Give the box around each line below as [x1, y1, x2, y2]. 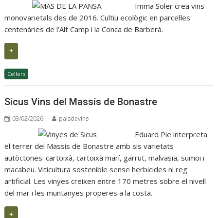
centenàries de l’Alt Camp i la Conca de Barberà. [4, 24, 163, 34]
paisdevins [59, 114, 89, 123]
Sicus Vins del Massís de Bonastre [4, 96, 158, 108]
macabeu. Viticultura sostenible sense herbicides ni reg [4, 164, 188, 175]
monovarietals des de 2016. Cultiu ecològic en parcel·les [4, 12, 191, 22]
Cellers [7, 70, 26, 77]
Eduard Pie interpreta [134, 129, 207, 140]
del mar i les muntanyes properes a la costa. [4, 188, 153, 198]
